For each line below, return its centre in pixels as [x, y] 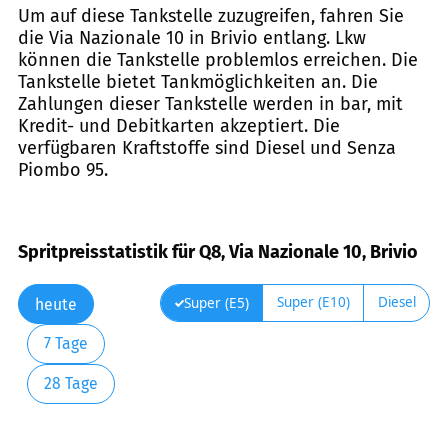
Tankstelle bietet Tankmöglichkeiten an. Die [198, 81]
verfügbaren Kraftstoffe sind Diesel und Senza [207, 147]
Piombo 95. [63, 169]
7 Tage [65, 344]
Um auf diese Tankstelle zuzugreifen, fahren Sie [211, 15]
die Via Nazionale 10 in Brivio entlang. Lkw [192, 37]
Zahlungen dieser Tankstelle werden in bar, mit [210, 103]
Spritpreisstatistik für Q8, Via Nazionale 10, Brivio [218, 252]
